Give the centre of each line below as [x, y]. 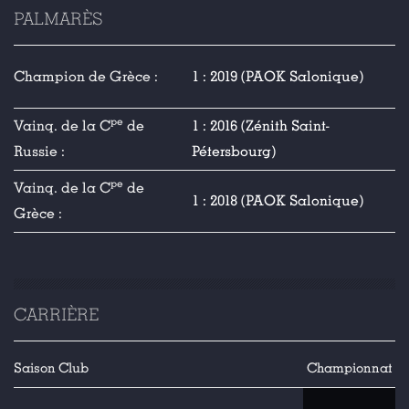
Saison [35, 368]
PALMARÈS [58, 19]
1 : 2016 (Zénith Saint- [261, 126]
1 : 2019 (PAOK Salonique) [278, 77]
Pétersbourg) [234, 152]
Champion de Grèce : [86, 77]
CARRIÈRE [56, 315]
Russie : [39, 152]
